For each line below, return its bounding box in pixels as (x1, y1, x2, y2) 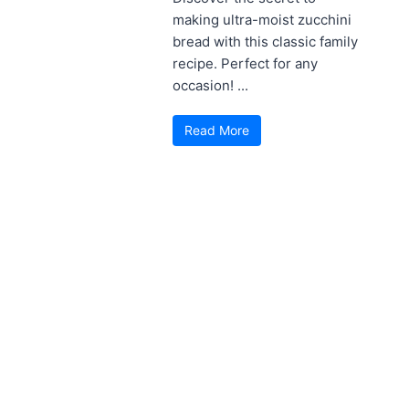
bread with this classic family (173, 32, 358, 50)
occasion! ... (173, 76, 248, 94)
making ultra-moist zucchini (173, 10, 351, 28)
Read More (184, 121, 249, 138)
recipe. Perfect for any (173, 54, 318, 72)
